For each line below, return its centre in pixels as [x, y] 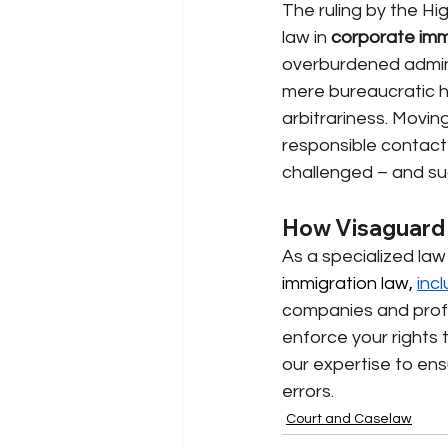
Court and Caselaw [349, 418]
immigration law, [349, 283]
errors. [308, 391]
